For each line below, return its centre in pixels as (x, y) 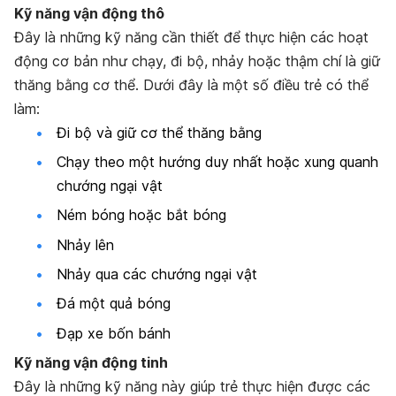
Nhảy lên (85, 244)
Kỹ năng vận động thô (89, 13)
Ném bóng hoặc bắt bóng (141, 215)
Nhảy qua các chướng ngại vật (157, 274)
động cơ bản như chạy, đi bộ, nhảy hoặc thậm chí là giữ (197, 61)
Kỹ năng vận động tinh (91, 363)
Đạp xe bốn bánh (114, 333)
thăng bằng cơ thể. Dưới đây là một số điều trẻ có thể (191, 84)
